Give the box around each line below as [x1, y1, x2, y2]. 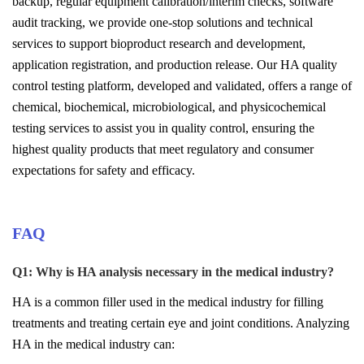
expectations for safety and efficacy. [12, 163, 195, 177]
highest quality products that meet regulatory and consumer [12, 142, 314, 156]
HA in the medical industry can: [12, 337, 175, 351]
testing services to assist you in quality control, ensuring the [12, 121, 314, 135]
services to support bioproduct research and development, [12, 37, 305, 50]
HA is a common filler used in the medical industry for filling [12, 295, 323, 309]
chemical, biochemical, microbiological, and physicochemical [12, 100, 326, 114]
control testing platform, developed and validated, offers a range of [12, 79, 352, 93]
